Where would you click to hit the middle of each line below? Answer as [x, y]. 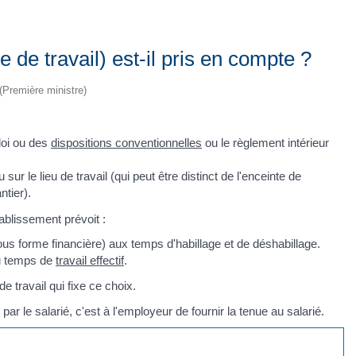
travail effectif [90, 261]
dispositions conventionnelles [126, 143]
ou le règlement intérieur [265, 143]
